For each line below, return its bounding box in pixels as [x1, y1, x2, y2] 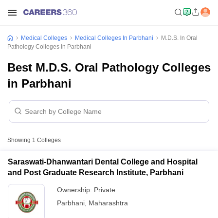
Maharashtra [89, 199, 128, 207]
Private [94, 186, 115, 194]
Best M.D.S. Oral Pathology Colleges [7, 61, 211, 74]
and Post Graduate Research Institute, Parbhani [8, 168, 183, 177]
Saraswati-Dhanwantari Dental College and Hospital [8, 158, 198, 166]
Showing [7, 137, 32, 144]
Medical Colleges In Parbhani [75, 35, 153, 41]
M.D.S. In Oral [161, 35, 198, 41]
